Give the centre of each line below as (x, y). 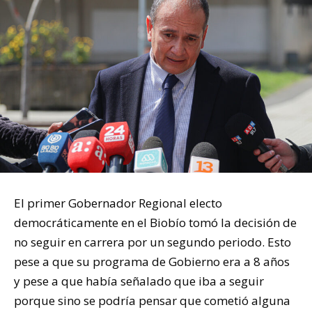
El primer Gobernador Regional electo (118, 203)
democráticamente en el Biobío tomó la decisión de (155, 222)
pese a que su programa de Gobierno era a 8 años (152, 261)
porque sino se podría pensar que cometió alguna (152, 300)
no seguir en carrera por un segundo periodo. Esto (153, 242)
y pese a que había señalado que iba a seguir (139, 281)
